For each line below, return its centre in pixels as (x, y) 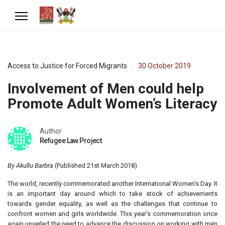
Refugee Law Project (71, 141)
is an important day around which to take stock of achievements (113, 194)
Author (51, 131)
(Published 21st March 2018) (95, 165)
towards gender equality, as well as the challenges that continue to (113, 204)
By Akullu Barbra (30, 165)
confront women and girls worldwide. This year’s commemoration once (113, 214)
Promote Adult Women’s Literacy (112, 104)
